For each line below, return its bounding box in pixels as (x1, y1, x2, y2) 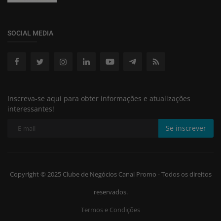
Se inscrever (166, 123, 206, 133)
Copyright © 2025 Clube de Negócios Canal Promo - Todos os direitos (9, 169, 212, 179)
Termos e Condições (81, 205, 140, 214)
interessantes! (7, 104, 54, 113)
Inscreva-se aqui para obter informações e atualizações (7, 93, 190, 103)
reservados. (93, 187, 128, 196)
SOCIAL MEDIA (7, 29, 53, 37)
